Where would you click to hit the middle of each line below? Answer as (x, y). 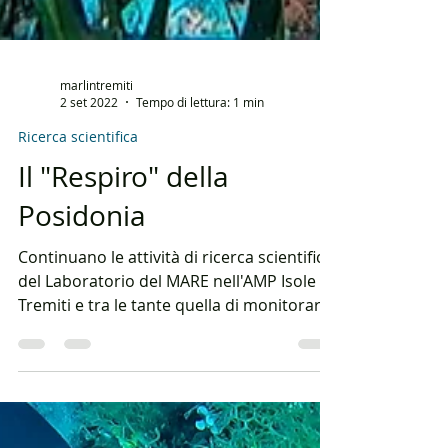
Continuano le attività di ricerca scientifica (175, 407)
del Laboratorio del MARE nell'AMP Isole (167, 431)
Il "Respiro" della (123, 327)
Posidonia (82, 366)
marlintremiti (96, 234)
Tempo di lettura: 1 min (200, 252)
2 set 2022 (89, 252)
